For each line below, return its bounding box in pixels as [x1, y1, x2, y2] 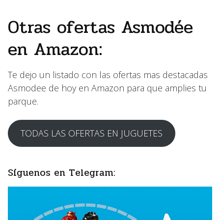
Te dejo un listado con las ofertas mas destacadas [8, 69, 208, 81]
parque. [8, 95, 38, 107]
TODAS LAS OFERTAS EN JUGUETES [20, 127, 163, 139]
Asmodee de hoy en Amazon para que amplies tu [8, 82, 207, 94]
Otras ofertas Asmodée [8, 13, 193, 41]
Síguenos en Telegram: [8, 165, 115, 180]
